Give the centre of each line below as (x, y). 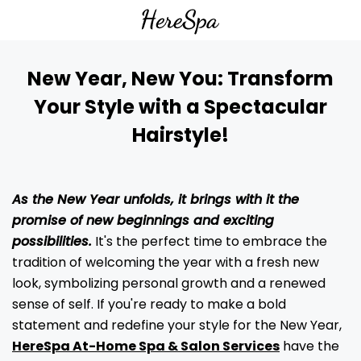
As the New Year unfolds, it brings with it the (156, 199)
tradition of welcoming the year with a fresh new (166, 262)
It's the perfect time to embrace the (210, 241)
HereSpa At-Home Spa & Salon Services (146, 346)
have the (309, 346)
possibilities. (52, 241)
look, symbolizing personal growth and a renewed (169, 283)
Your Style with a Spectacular (180, 107)
